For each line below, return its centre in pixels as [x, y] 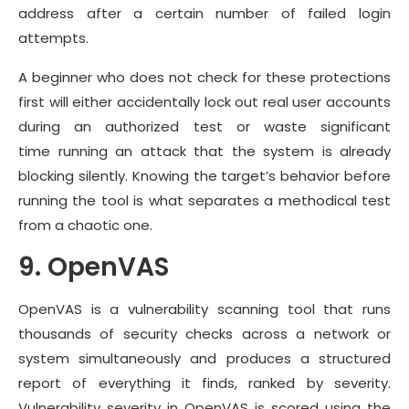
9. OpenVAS [94, 267]
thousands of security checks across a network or [204, 333]
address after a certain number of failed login [204, 13]
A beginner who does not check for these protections [204, 77]
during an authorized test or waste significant [204, 126]
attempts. [57, 37]
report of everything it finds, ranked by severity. [204, 383]
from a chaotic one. [87, 225]
